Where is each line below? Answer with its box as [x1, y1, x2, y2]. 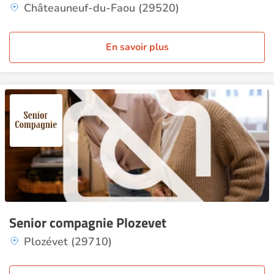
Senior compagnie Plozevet [9, 212, 166, 233]
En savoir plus [105, 40, 169, 54]
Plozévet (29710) [24, 234, 112, 249]
